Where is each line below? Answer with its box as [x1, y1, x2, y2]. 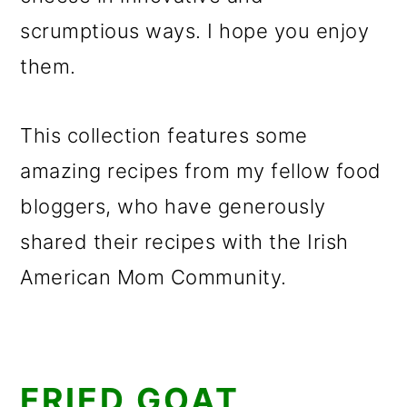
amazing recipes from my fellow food [20, 159, 382, 183]
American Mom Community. [20, 265, 287, 289]
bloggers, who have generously [20, 194, 326, 218]
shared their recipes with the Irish [20, 230, 349, 253]
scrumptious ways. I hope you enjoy [20, 19, 370, 43]
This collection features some [20, 124, 308, 147]
